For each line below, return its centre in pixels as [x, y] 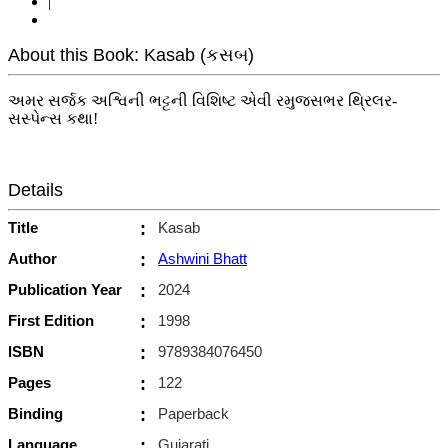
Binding [35, 413]
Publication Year [65, 289]
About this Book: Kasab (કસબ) [131, 54]
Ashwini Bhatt [202, 258]
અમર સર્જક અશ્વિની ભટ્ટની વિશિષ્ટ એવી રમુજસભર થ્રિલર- [202, 100]
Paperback [193, 413]
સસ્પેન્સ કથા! [53, 118]
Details [35, 189]
